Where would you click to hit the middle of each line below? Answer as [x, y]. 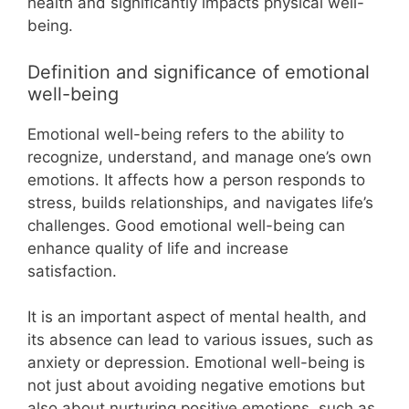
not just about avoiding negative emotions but [196, 385]
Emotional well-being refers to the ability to [186, 134]
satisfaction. [72, 271]
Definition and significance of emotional [199, 72]
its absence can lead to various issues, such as [200, 340]
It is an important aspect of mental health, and [197, 317]
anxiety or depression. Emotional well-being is [196, 362]
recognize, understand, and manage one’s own [199, 157]
